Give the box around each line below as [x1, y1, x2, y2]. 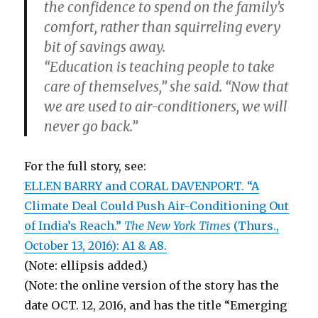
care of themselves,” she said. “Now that [44, 78, 290, 95]
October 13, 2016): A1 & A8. [24, 238, 168, 253]
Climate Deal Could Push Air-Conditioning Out [24, 199, 290, 213]
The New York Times [124, 219, 231, 233]
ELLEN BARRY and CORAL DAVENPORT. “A [24, 179, 260, 193]
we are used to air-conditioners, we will [44, 98, 288, 115]
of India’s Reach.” [24, 219, 125, 233]
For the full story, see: [24, 159, 147, 173]
